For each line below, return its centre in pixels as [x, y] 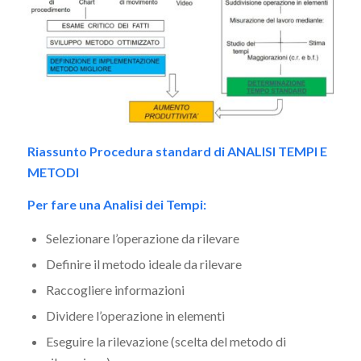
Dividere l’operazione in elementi [135, 316]
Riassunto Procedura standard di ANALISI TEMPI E [177, 151]
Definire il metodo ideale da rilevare [143, 264]
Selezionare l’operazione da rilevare [142, 239]
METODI [53, 172]
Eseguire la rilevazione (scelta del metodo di [166, 342]
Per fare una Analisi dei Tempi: [116, 204]
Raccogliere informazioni [115, 290]
